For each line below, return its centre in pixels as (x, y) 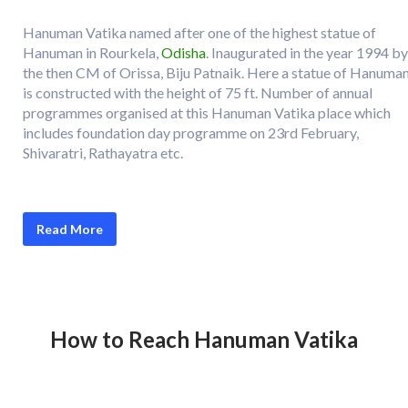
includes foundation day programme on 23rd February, (191, 133)
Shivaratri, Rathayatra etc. (103, 153)
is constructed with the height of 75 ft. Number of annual (198, 92)
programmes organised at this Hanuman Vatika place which (207, 112)
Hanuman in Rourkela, (92, 52)
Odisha (184, 52)
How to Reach (122, 339)
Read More (70, 229)
